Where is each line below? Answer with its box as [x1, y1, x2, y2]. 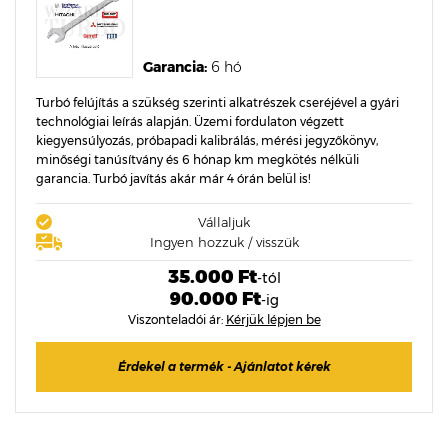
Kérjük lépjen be [225, 312, 321, 327]
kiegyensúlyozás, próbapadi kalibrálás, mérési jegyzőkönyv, [36, 133, 378, 148]
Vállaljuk [198, 214, 250, 230]
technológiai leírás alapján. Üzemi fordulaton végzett [36, 114, 344, 129]
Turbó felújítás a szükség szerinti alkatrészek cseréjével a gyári [36, 95, 399, 110]
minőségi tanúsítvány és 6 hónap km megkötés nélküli [36, 152, 359, 167]
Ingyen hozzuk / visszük [149, 234, 299, 250]
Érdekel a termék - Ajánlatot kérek [117, 359, 331, 374]
